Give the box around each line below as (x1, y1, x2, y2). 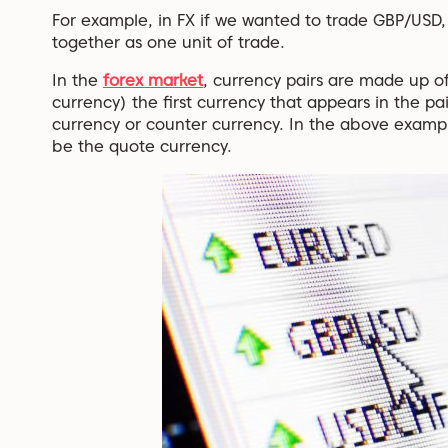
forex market (103, 70, 203, 90)
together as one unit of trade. (52, 32, 285, 52)
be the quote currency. (52, 136, 232, 156)
